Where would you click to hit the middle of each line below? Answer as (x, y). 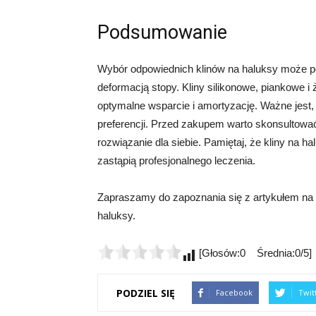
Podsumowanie (162, 32)
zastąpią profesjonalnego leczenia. (176, 160)
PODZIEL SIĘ (146, 293)
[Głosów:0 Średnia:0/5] (254, 253)
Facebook (234, 292)
